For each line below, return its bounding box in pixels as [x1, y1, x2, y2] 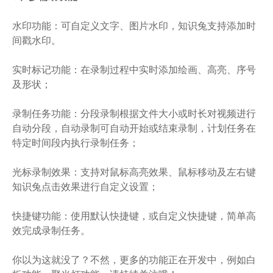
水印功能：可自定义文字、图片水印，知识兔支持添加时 [12, 19, 256, 32]
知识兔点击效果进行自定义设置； [12, 180, 158, 193]
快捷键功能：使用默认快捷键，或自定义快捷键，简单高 [12, 209, 256, 222]
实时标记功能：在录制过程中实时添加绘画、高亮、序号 [12, 63, 256, 76]
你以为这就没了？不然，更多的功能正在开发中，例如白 [12, 253, 256, 266]
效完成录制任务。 [12, 224, 90, 236]
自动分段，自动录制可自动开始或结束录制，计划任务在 [12, 121, 256, 134]
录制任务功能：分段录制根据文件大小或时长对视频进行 [12, 107, 256, 119]
